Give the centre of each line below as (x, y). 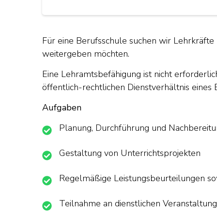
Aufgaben (62, 108)
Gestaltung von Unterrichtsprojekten (130, 153)
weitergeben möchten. (86, 54)
